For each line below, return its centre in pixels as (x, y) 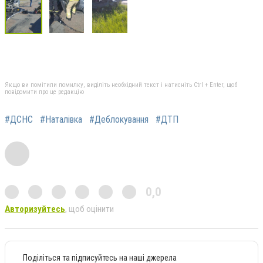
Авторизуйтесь (35, 209)
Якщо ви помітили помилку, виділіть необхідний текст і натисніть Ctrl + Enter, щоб (121, 85)
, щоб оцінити (90, 209)
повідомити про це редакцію (44, 92)
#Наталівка (61, 120)
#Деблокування (119, 120)
